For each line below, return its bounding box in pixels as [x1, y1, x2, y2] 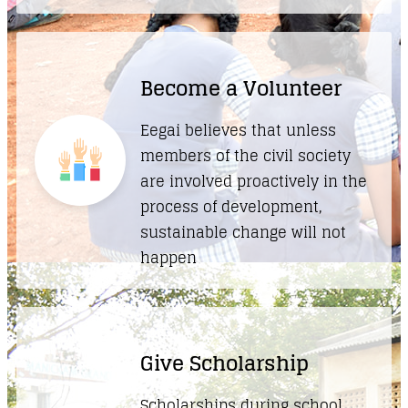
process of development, [140, 194, 322, 219]
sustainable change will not [140, 219, 346, 245]
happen [140, 245, 197, 270]
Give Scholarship [140, 345, 309, 382]
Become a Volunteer [140, 70, 342, 107]
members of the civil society [140, 143, 351, 168]
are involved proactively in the [140, 168, 367, 194]
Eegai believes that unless [140, 117, 336, 143]
